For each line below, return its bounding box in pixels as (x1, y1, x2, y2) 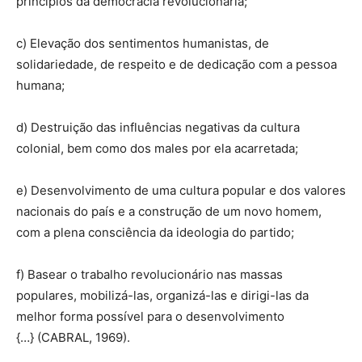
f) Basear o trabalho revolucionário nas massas (16, 267, 283, 283)
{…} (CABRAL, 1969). (16, 330, 130, 346)
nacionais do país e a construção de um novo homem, (16, 204, 322, 220)
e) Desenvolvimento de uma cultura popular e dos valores (16, 183, 346, 199)
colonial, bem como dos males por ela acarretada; (16, 141, 298, 157)
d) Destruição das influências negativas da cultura (16, 120, 300, 136)
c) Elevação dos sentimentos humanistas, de (16, 36, 269, 52)
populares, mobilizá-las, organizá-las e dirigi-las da (16, 288, 309, 304)
